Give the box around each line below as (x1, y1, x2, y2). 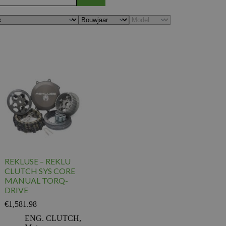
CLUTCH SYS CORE (4, 166, 75, 176)
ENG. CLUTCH (24, 214, 79, 223)
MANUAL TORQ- (4, 176, 68, 186)
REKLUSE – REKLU (4, 156, 71, 166)
